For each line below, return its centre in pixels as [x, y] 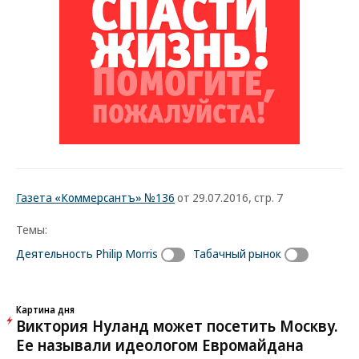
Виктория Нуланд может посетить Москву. [177, 325]
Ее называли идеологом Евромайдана [160, 345]
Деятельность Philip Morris [87, 253]
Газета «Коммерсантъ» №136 [95, 197]
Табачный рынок [237, 253]
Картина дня [45, 309]
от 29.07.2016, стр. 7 [229, 197]
